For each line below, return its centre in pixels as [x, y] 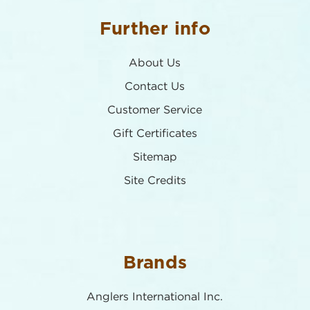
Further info [155, 29]
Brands [155, 263]
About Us [155, 64]
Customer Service [155, 111]
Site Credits [155, 181]
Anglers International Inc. [155, 298]
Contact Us [155, 87]
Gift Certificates [155, 134]
